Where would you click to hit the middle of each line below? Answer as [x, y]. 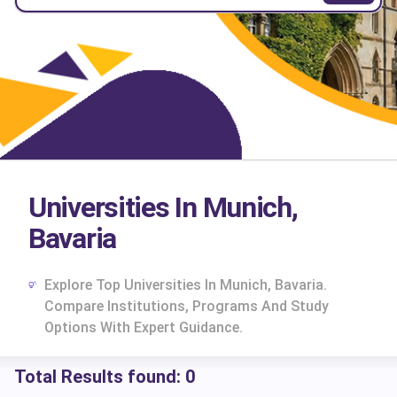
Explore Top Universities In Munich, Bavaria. [185, 285]
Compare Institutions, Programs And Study [186, 306]
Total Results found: [100, 377]
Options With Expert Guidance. [143, 327]
